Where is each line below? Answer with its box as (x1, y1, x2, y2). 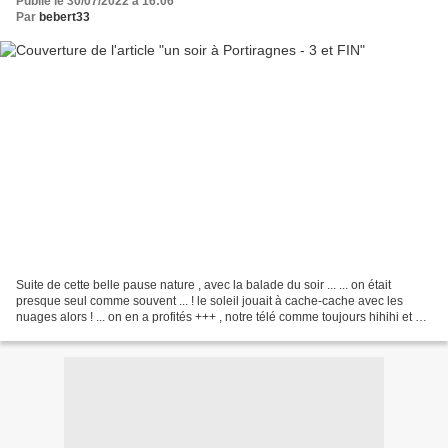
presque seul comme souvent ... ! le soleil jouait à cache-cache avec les (16, 293, 403, 308)
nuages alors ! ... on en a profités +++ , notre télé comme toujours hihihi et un (16, 309, 429, 324)
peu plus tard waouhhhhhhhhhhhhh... (16, 325, 220, 340)
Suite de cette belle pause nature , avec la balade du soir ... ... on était (16, 277, 391, 292)
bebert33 (39, 10, 90, 25)
